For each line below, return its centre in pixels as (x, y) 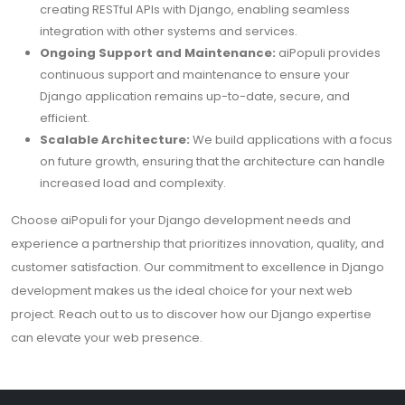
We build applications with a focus (291, 140)
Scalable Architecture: (115, 140)
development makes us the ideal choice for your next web (182, 291)
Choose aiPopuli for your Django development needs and (181, 220)
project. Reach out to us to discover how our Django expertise (191, 314)
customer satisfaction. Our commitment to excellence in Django (198, 267)
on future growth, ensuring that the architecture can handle (212, 161)
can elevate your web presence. (107, 338)
